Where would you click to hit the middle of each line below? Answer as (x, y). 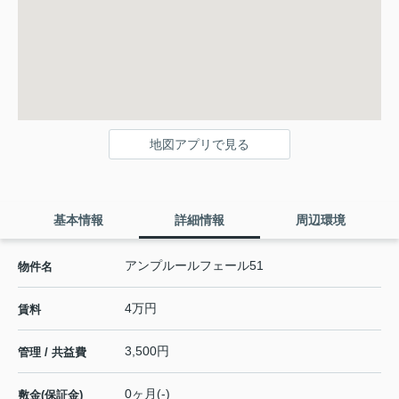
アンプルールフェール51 (194, 265)
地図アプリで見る (199, 144)
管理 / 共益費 (52, 352)
